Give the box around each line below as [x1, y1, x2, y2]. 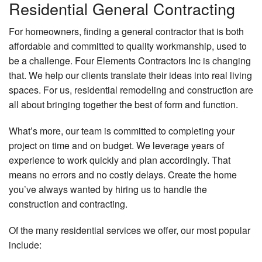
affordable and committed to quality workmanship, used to [9, 39, 247, 53]
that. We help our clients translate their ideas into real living [9, 68, 252, 82]
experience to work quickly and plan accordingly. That [9, 153, 230, 167]
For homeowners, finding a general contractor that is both [9, 25, 244, 39]
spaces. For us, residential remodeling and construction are [9, 83, 253, 97]
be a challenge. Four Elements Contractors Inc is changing [9, 54, 251, 68]
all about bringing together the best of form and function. [9, 98, 238, 112]
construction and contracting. [9, 197, 127, 211]
